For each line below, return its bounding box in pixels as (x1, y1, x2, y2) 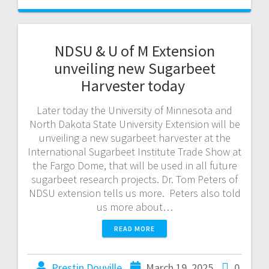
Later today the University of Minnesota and (37, 103, 232, 117)
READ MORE (114, 223, 155, 233)
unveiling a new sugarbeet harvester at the (38, 130, 231, 145)
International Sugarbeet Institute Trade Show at (28, 144, 241, 159)
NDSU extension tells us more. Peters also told (28, 186, 241, 200)
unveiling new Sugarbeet (53, 58, 216, 78)
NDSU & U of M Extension (54, 40, 215, 61)
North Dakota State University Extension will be (29, 116, 240, 131)
